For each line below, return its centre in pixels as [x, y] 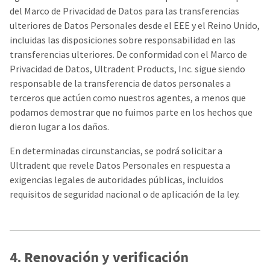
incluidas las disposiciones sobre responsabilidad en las [123, 40]
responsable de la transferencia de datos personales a [120, 83]
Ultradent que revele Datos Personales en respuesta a [120, 165]
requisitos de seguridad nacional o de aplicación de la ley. [125, 194]
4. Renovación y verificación [99, 257]
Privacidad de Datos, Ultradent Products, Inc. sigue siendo [127, 69]
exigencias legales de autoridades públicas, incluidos [117, 180]
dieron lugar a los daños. [59, 127]
